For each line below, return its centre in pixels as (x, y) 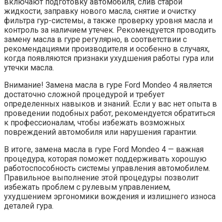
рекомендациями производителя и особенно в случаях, (107, 49)
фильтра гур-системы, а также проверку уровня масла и (108, 20)
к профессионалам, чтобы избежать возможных (94, 122)
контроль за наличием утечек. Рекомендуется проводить (110, 30)
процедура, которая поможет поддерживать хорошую (105, 159)
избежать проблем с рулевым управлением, (87, 187)
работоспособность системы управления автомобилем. (107, 168)
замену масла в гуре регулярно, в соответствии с (95, 39)
